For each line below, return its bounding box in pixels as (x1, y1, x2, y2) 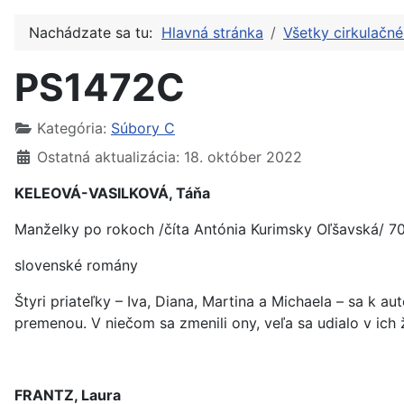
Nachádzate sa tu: (29, 23, 161, 41)
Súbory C (111, 119, 175, 137)
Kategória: (32, 119, 111, 137)
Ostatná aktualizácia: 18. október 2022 (37, 148, 302, 166)
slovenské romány (14, 256, 138, 274)
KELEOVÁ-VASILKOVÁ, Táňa (14, 184, 210, 202)
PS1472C (14, 64, 185, 110)
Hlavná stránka (161, 23, 263, 41)
